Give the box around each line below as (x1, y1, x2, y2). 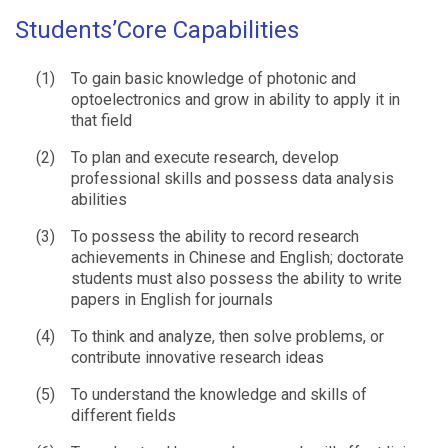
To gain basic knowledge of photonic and (71, 68, 356, 88)
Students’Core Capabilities (15, 15, 299, 44)
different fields (71, 405, 176, 425)
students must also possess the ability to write (71, 268, 402, 288)
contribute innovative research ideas (71, 347, 324, 367)
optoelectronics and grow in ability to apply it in (71, 89, 400, 109)
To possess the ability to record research (71, 226, 359, 246)
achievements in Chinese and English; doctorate (71, 247, 404, 267)
